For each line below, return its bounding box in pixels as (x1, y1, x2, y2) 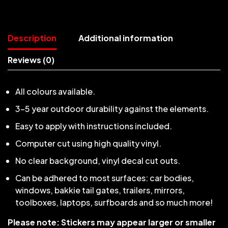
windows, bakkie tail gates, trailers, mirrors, (15, 185, 185, 196)
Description (8, 33, 56, 44)
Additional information (78, 33, 173, 44)
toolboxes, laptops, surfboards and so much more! (15, 197, 213, 208)
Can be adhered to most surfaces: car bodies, (15, 173, 194, 184)
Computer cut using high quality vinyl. (15, 138, 161, 149)
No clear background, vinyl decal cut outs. (15, 155, 180, 166)
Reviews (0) (8, 54, 54, 66)
